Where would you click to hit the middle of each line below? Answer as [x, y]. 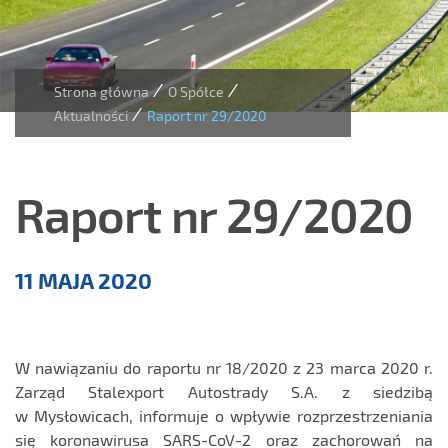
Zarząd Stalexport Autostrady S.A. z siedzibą [224, 392]
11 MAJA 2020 [83, 280]
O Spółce [196, 91]
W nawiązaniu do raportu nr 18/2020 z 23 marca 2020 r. [224, 368]
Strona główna [101, 91]
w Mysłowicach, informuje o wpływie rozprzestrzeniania [224, 416]
